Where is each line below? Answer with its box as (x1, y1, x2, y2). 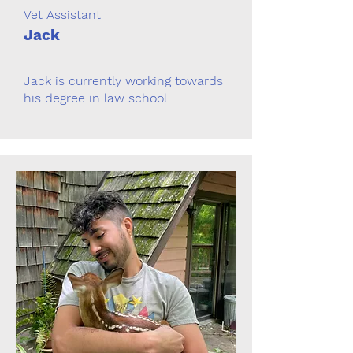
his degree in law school (24, 91, 167, 106)
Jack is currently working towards (24, 73, 223, 88)
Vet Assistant (24, 7, 101, 22)
